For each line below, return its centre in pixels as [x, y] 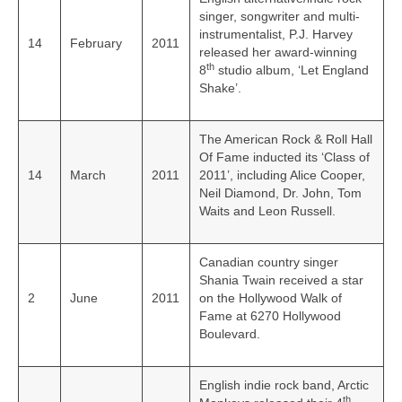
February [96, 44]
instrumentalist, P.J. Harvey [276, 35]
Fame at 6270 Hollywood [270, 316]
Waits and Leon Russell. [267, 211]
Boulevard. [230, 334]
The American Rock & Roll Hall [286, 140]
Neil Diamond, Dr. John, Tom [280, 193]
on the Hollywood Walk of [271, 298]
